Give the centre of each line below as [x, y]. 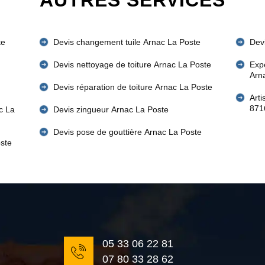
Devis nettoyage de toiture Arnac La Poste [132, 64]
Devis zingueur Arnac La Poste [111, 109]
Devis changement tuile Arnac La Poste [127, 42]
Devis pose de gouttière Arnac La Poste [128, 132]
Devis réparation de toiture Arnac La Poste [133, 87]
